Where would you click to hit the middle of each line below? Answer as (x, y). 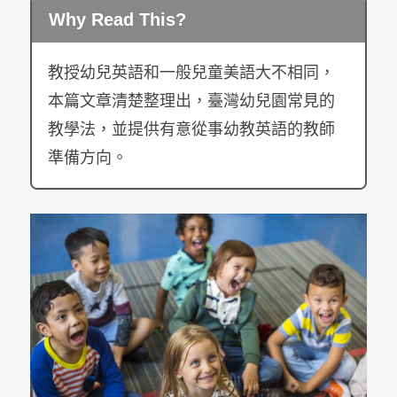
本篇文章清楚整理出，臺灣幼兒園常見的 (191, 101)
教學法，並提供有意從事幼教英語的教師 (191, 130)
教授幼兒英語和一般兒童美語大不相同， (191, 73)
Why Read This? (118, 20)
